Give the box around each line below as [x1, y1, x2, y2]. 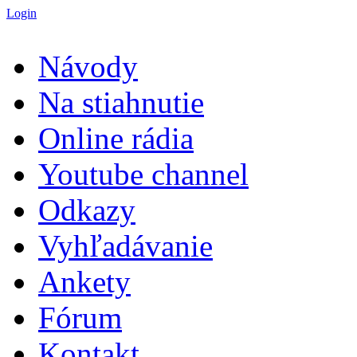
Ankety [38, 265, 131, 299]
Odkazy [38, 193, 135, 227]
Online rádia [38, 121, 194, 155]
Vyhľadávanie [38, 229, 213, 263]
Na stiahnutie [38, 85, 204, 120]
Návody [38, 49, 138, 84]
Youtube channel [38, 157, 249, 191]
